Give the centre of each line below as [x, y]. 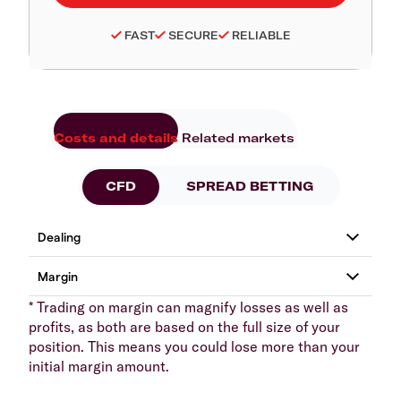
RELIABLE [261, 35]
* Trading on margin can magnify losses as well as [188, 307]
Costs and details [116, 137]
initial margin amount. [99, 366]
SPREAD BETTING [250, 187]
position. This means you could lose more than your [194, 346]
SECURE [193, 35]
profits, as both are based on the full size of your [184, 326]
